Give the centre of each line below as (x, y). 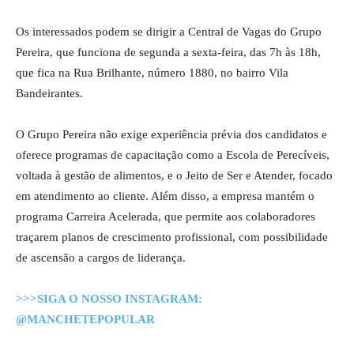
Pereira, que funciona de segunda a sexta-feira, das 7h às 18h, (168, 52)
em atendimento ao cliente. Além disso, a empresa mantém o (165, 196)
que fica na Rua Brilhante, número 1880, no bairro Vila (152, 73)
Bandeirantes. (49, 93)
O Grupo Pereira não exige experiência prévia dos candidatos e (171, 134)
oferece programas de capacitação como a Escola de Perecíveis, (173, 155)
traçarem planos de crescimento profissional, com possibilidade (172, 237)
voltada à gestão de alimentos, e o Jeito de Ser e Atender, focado (174, 175)
